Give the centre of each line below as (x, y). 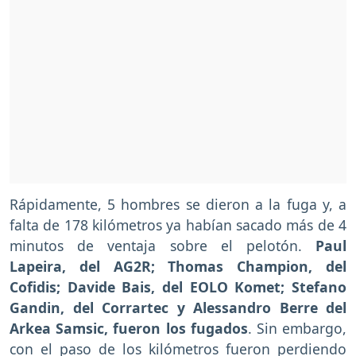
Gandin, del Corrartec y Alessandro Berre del (178, 308)
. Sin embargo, (297, 329)
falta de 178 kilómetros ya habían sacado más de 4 (178, 225)
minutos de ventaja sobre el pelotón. (163, 246)
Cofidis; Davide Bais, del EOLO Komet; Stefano (178, 287)
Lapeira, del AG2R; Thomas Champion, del (178, 267)
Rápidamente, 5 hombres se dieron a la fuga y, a (178, 205)
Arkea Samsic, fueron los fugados (129, 329)
